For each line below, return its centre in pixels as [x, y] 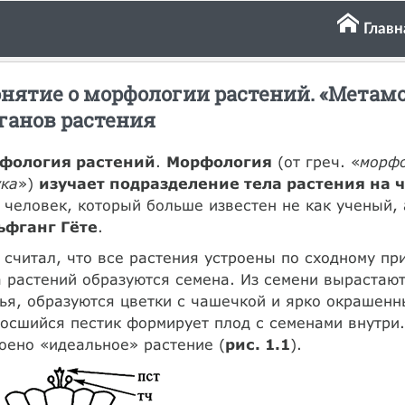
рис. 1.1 [257, 344]
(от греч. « [316, 161]
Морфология [219, 161]
